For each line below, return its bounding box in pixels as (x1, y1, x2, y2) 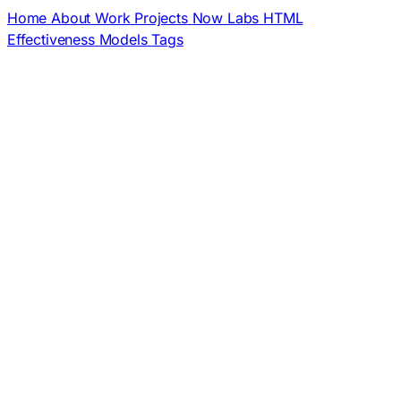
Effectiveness (7, 30, 95, 48)
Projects (134, 9, 188, 27)
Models (98, 30, 148, 48)
